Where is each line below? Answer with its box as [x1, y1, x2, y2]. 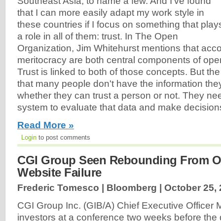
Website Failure [17, 165, 102, 179]
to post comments [37, 133, 90, 141]
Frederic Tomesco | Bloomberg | [17, 182, 164, 193]
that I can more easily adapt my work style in [17, 7, 204, 18]
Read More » [17, 119, 74, 130]
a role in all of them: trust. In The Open [17, 31, 178, 42]
